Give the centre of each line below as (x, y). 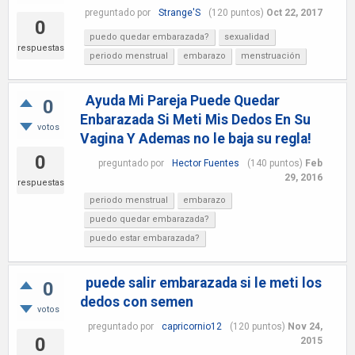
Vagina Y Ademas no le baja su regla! (196, 139)
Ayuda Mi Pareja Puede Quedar (183, 101)
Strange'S (179, 12)
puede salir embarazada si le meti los (204, 283)
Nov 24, (305, 326)
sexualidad (247, 37)
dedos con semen (137, 302)
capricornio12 (191, 326)
